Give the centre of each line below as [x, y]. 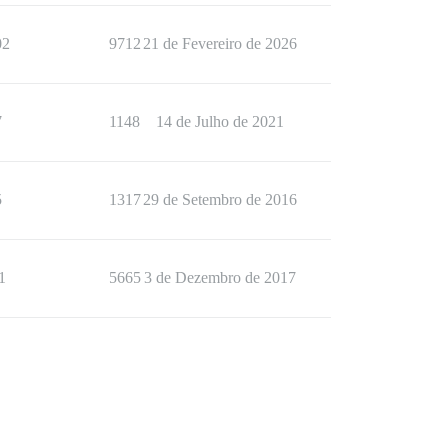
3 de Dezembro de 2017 [220, 278]
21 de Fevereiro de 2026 [220, 44]
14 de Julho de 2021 [220, 122]
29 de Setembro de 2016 [220, 200]
